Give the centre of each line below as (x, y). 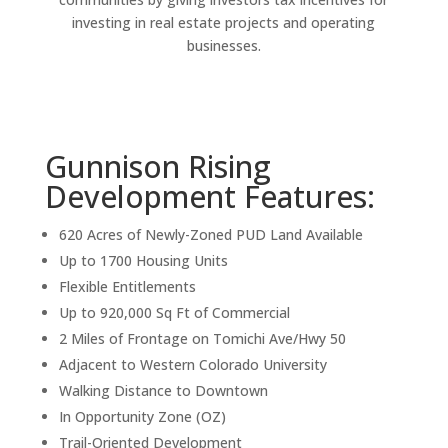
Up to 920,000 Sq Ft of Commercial (174, 312)
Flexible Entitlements (127, 286)
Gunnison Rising (157, 166)
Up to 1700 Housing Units (143, 260)
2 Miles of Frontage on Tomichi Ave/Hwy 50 (202, 338)
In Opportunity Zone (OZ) (142, 416)
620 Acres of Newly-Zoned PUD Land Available (210, 234)
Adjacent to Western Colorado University (192, 364)
